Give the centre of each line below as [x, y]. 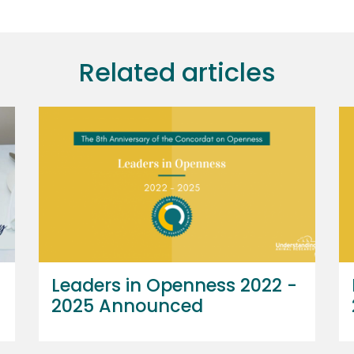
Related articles [177, 72]
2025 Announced [127, 305]
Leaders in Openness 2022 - [174, 285]
